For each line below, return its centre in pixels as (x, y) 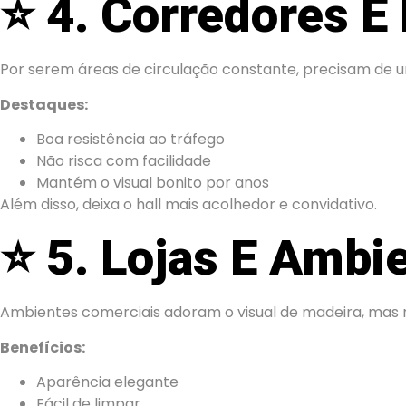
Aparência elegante (107, 382)
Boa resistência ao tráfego (130, 140)
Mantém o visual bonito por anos (153, 183)
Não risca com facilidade (124, 161)
